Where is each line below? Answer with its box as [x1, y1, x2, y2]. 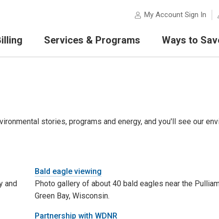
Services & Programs [44, 34, 140, 46]
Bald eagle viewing [34, 166, 102, 176]
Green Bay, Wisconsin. [34, 191, 109, 200]
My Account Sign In [144, 10, 206, 20]
